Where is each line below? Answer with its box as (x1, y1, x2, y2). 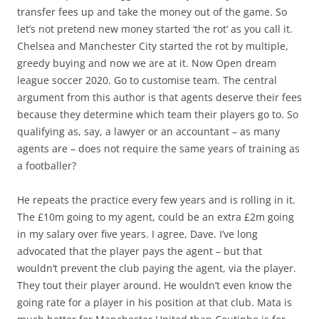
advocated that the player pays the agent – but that (17, 244, 262, 258)
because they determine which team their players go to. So (17, 108, 298, 121)
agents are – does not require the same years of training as (17, 142, 300, 155)
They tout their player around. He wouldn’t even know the (17, 278, 292, 292)
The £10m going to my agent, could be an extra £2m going (17, 210, 294, 224)
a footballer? (17, 159, 76, 172)
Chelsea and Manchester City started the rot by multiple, (17, 39, 288, 53)
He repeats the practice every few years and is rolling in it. (17, 193, 296, 206)
